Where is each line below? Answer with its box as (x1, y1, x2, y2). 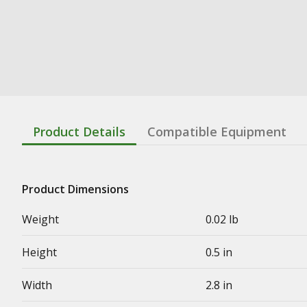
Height (22, 245, 57, 260)
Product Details (33, 123, 125, 140)
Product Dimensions (22, 182, 129, 197)
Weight (22, 212, 59, 227)
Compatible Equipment (147, 123, 286, 140)
